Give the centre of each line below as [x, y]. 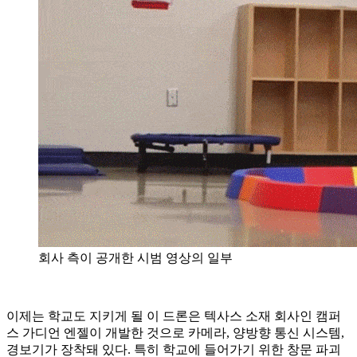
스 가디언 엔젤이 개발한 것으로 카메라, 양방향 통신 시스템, [175, 332]
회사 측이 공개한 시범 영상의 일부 [135, 257]
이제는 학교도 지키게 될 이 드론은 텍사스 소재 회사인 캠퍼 [174, 316]
